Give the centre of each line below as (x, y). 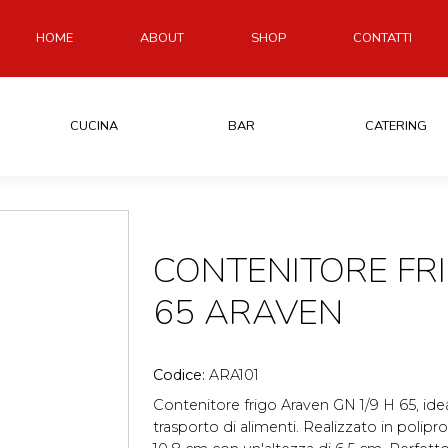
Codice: (181, 374)
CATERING (396, 125)
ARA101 (234, 374)
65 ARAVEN (248, 312)
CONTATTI (382, 37)
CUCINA (93, 125)
